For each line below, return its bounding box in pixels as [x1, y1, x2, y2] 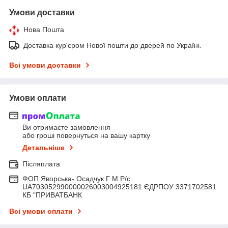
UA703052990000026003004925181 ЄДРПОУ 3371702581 [22, 183, 216, 191]
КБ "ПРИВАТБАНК [22, 191, 82, 199]
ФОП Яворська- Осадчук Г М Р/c [22, 175, 130, 183]
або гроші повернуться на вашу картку [22, 131, 150, 140]
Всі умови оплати [9, 207, 73, 216]
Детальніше [22, 144, 65, 152]
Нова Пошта [23, 25, 64, 34]
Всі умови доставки [9, 61, 81, 69]
